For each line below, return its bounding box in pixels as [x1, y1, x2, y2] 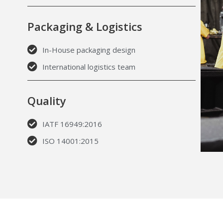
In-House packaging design [42, 45, 135, 55]
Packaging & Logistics [27, 19, 142, 34]
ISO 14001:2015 [42, 136, 99, 146]
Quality [27, 93, 66, 109]
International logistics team [42, 62, 135, 72]
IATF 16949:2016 [42, 119, 102, 129]
